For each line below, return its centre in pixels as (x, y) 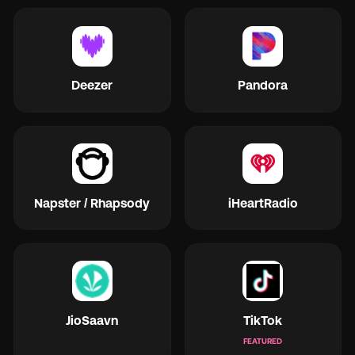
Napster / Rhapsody (92, 202)
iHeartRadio (263, 202)
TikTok (263, 320)
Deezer (92, 85)
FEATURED (263, 341)
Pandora (263, 85)
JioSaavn (92, 320)
